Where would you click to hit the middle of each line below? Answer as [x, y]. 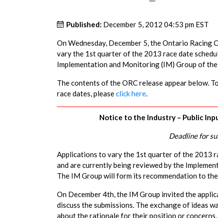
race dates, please [86, 93]
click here [131, 93]
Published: [84, 24]
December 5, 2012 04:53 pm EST [156, 24]
